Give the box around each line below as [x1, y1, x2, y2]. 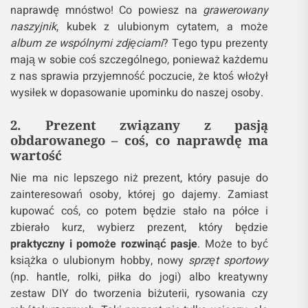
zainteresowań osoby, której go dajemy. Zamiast [10, 186, 269, 203]
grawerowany [203, 2, 269, 19]
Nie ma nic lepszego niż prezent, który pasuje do [10, 170, 269, 186]
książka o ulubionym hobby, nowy [10, 252, 188, 269]
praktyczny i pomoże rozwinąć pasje [10, 236, 198, 252]
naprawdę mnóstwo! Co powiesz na [10, 2, 203, 19]
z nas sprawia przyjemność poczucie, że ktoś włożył [10, 68, 269, 85]
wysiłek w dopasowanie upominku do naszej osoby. [10, 85, 263, 101]
